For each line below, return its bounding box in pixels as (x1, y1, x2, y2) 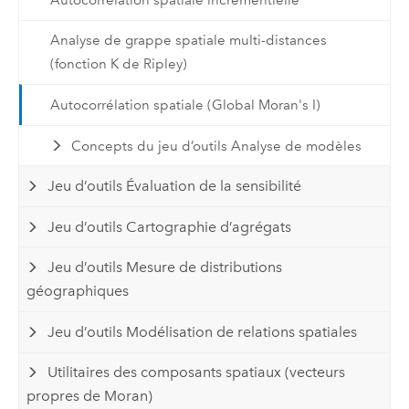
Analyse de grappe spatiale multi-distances (49, 32, 327, 49)
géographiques (26, 282, 130, 300)
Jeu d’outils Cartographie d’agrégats (47, 217, 292, 236)
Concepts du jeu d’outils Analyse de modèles (71, 137, 362, 154)
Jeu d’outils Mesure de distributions (47, 258, 283, 277)
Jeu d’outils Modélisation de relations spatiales (47, 322, 358, 341)
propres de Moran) (26, 387, 153, 405)
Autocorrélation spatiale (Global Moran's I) (49, 96, 320, 113)
